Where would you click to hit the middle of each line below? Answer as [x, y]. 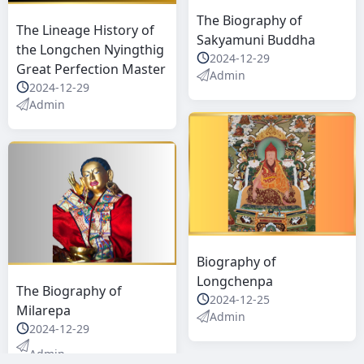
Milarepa [43, 310]
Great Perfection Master [91, 69]
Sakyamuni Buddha [256, 39]
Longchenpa [234, 281]
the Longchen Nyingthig [90, 49]
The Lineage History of [85, 30]
